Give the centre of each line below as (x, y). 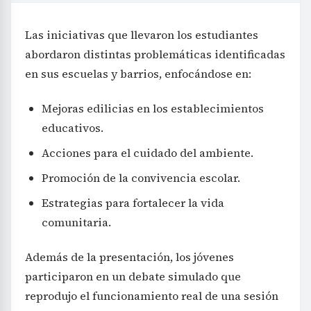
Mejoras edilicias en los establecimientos (153, 109)
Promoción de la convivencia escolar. (141, 178)
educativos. (73, 128)
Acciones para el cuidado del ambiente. (148, 153)
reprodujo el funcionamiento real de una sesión (152, 296)
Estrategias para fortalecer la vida (133, 203)
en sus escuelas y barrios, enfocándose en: (138, 74)
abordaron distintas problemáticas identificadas (155, 54)
